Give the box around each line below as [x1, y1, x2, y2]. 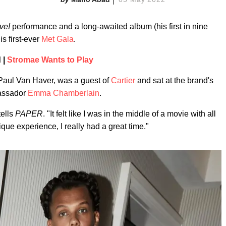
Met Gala [41, 35, 74, 43]
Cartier [111, 76, 135, 85]
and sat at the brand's [135, 76, 213, 85]
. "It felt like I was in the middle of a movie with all [43, 109, 216, 118]
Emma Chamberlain [28, 89, 99, 97]
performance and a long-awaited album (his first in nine [10, 22, 208, 31]
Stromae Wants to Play [7, 55, 93, 64]
